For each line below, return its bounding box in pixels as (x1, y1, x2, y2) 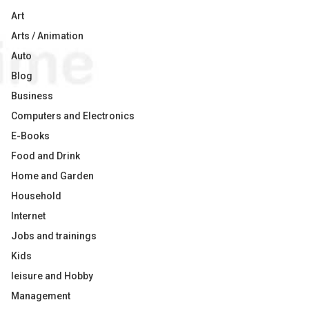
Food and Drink (11, 150, 80, 161)
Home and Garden (11, 170, 94, 181)
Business (11, 90, 53, 101)
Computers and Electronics (11, 110, 134, 121)
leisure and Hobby (11, 270, 93, 281)
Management (11, 290, 70, 301)
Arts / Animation (11, 30, 83, 41)
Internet (11, 210, 46, 221)
